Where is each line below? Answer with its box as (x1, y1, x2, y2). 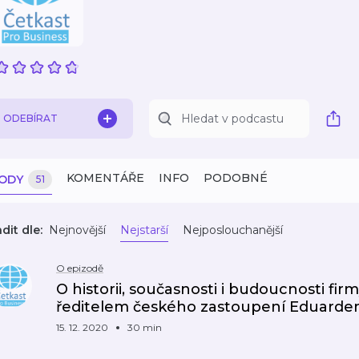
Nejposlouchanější (183, 223, 283, 237)
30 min (127, 321, 162, 333)
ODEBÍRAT (3, 112, 58, 124)
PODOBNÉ (204, 171, 268, 185)
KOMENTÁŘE (67, 171, 144, 185)
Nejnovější (49, 223, 106, 237)
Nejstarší (120, 223, 168, 237)
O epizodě (56, 262, 103, 274)
